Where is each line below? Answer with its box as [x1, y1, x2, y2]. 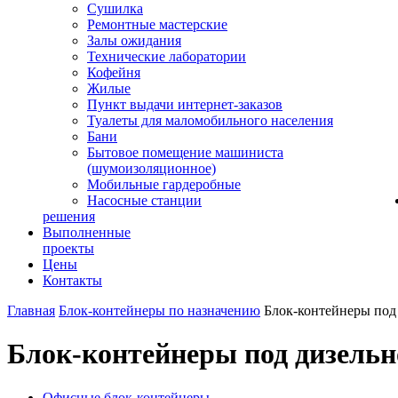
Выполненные [43, 225, 131, 240]
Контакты [43, 273, 102, 288]
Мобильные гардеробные [87, 177, 241, 192]
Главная [7, 303, 55, 318]
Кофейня [87, 65, 140, 80]
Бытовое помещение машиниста [87, 145, 283, 160]
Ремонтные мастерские [87, 17, 227, 32]
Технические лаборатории [87, 49, 246, 64]
